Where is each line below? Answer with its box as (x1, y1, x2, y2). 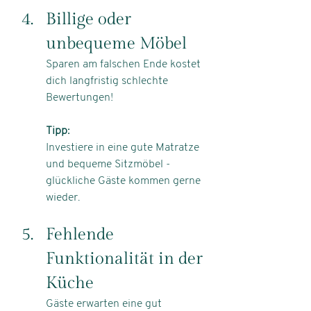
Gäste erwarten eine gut (46, 299, 165, 310)
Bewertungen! (46, 92, 113, 103)
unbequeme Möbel (46, 34, 187, 53)
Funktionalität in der (46, 249, 207, 269)
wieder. (46, 192, 80, 203)
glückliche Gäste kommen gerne (46, 176, 203, 187)
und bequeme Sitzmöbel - (46, 159, 173, 170)
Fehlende (46, 225, 118, 244)
